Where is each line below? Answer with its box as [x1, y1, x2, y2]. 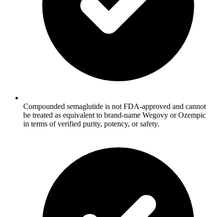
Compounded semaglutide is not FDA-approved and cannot [23, 102, 206, 111]
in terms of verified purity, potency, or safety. [23, 120, 159, 128]
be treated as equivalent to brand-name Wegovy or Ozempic [23, 111, 206, 120]
